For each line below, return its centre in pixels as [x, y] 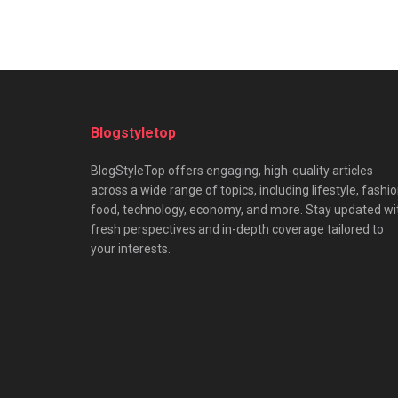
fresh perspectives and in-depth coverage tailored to [237, 230]
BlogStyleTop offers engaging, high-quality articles [232, 171]
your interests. [131, 249]
